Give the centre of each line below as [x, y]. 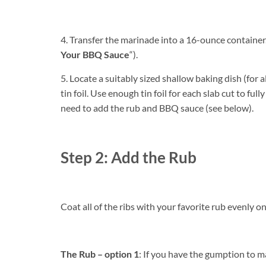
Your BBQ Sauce [95, 54]
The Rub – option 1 [100, 254]
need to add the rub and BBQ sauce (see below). [157, 107]
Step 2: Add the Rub [129, 157]
